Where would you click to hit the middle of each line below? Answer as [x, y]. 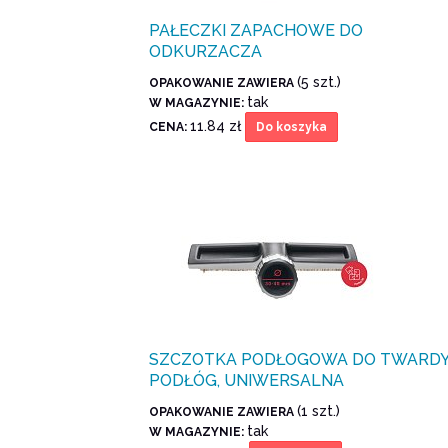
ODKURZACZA [206, 52]
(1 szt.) [319, 411]
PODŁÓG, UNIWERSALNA [247, 381]
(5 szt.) [319, 82]
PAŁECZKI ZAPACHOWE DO [256, 31]
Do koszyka [292, 127]
